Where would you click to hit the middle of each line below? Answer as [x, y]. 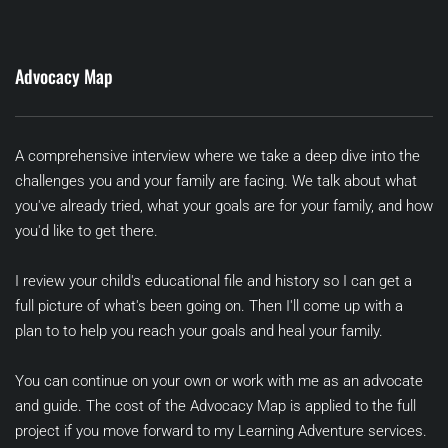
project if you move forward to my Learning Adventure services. [221, 431]
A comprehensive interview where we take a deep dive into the [217, 156]
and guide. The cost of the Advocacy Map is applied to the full [215, 406]
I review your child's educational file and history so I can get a [213, 281]
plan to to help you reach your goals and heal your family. [199, 331]
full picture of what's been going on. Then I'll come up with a [209, 306]
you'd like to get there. [88, 231]
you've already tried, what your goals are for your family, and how [224, 206]
